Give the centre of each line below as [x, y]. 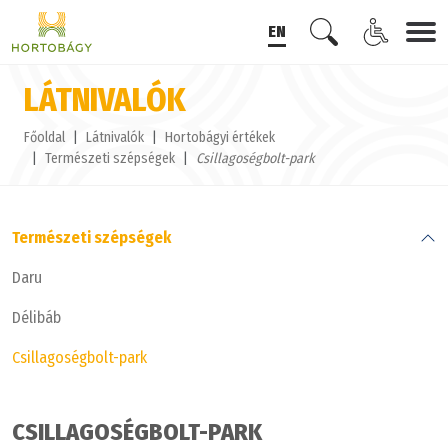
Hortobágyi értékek [220, 137]
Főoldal [44, 137]
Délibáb [36, 317]
